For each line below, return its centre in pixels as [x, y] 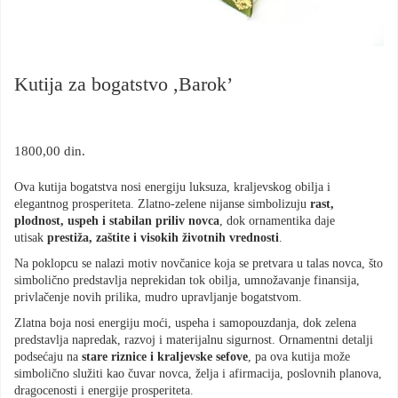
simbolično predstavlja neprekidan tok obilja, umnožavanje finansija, [187, 280]
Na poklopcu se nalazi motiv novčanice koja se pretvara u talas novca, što [199, 263]
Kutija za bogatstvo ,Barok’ [123, 84]
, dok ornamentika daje [277, 221]
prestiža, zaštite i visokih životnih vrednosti [163, 238]
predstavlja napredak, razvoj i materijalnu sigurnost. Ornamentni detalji [194, 340]
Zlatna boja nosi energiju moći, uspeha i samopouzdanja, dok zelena [185, 323]
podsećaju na [48, 357]
